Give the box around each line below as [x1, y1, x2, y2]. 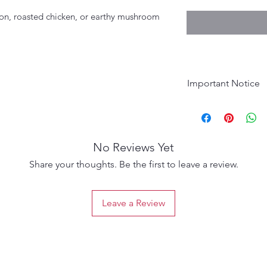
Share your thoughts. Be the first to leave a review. [29, 159, 238, 170]
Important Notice [187, 77, 260, 89]
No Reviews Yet [93, 140, 174, 155]
